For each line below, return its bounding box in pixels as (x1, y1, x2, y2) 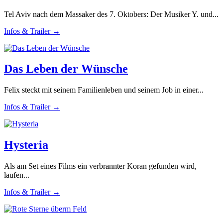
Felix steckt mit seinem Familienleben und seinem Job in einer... (4, 86, 204, 95)
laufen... (4, 171, 29, 180)
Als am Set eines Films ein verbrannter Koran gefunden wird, (4, 162, 197, 171)
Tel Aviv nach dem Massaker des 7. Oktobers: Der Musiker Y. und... (4, 9, 219, 18)
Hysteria (4, 138, 48, 152)
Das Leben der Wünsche (4, 62, 128, 76)
